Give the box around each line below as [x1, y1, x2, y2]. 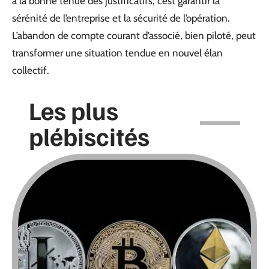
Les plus [29, 94, 118, 125]
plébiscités [29, 119, 150, 151]
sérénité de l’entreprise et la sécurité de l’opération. [12, 11, 230, 24]
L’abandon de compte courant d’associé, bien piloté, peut [12, 29, 256, 41]
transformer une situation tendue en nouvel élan [12, 46, 223, 59]
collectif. [12, 64, 49, 76]
